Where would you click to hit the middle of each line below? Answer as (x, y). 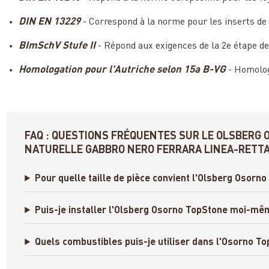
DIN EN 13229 (50, 22)
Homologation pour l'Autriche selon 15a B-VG (122, 70)
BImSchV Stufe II (57, 46)
